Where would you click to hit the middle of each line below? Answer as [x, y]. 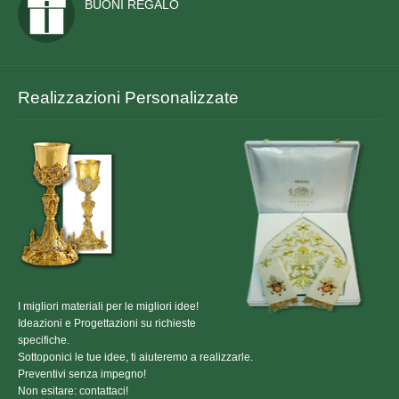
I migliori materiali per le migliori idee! [108, 306]
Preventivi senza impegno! [82, 374]
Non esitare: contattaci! [73, 391]
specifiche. [44, 340]
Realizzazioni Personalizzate [128, 98]
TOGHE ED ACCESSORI [101, 42]
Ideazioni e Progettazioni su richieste [107, 323]
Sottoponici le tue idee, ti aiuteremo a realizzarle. [135, 357]
